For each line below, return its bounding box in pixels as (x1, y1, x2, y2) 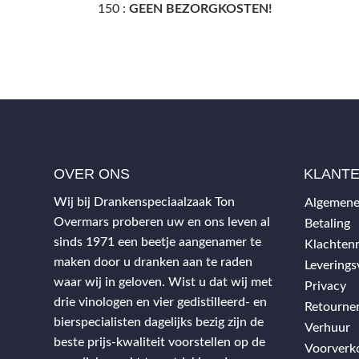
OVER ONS (54, 165, 131, 182)
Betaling (304, 216, 350, 230)
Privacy (304, 279, 346, 292)
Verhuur (304, 321, 350, 334)
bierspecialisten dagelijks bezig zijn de (54, 315, 264, 329)
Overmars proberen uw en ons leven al (54, 215, 271, 228)
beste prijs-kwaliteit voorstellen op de (54, 335, 266, 349)
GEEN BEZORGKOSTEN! (129, 2, 272, 15)
